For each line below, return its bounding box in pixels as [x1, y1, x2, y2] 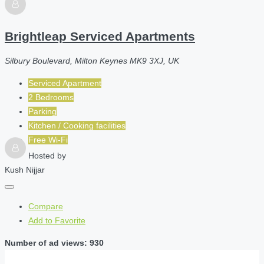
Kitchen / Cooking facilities [28, 120, 126, 130]
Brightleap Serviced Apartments [5, 29, 195, 43]
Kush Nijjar [5, 164, 45, 174]
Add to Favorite [28, 215, 85, 225]
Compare [28, 201, 63, 211]
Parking [28, 106, 57, 116]
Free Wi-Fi [28, 134, 68, 144]
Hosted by [28, 150, 66, 160]
